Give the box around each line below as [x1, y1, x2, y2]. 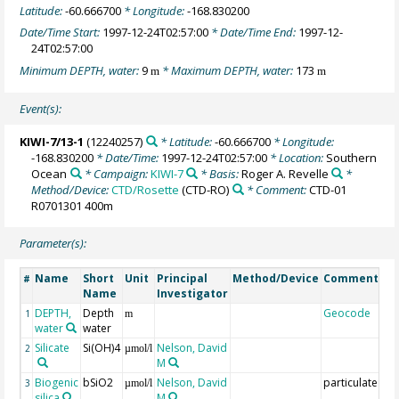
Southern [326, 149, 378, 166]
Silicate [35, 340, 70, 356]
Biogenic [35, 375, 79, 391]
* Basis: [197, 165, 241, 182]
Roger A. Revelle [240, 165, 329, 182]
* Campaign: [81, 165, 151, 182]
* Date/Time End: [208, 24, 299, 41]
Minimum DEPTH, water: [20, 61, 142, 78]
